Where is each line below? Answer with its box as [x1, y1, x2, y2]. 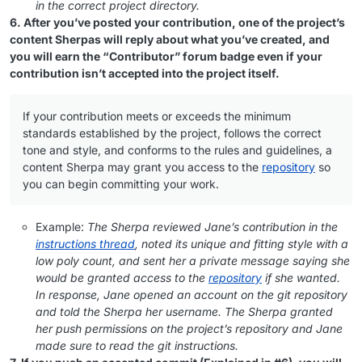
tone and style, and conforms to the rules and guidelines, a [23, 143, 332, 158]
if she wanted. [262, 271, 340, 285]
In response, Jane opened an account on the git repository [36, 288, 347, 302]
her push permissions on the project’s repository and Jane [36, 322, 343, 336]
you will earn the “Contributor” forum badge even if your [10, 49, 322, 64]
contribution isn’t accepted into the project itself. [10, 66, 280, 81]
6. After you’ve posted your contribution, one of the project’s [10, 15, 345, 30]
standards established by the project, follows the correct [23, 126, 322, 141]
